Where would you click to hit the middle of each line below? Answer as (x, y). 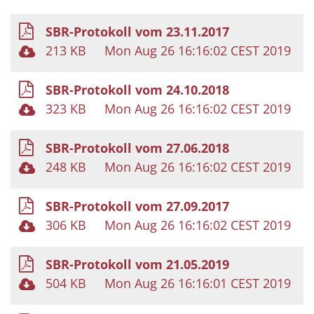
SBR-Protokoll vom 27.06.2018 (137, 148)
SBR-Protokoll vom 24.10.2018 (137, 89)
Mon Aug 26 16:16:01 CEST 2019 (198, 283)
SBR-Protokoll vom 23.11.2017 (137, 31)
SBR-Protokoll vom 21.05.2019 (137, 264)
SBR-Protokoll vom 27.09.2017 (137, 206)
